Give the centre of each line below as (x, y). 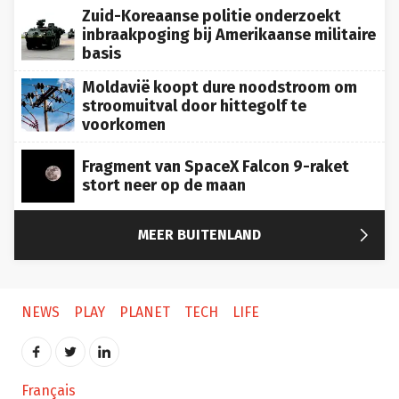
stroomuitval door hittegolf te (194, 106)
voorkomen (124, 124)
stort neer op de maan (164, 185)
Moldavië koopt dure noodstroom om (220, 87)
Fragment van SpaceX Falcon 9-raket (216, 166)
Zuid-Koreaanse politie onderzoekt (212, 16)
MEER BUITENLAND (199, 234)
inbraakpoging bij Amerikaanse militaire (229, 34)
